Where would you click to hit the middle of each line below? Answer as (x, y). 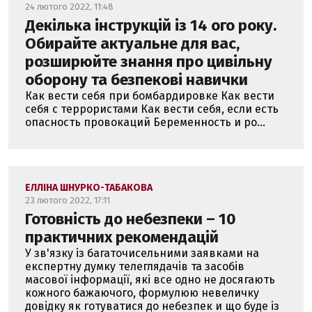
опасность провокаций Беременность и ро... (145, 122)
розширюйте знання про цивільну (149, 62)
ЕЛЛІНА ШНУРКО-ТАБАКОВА (89, 188)
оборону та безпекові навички (136, 80)
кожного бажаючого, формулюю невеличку (142, 293)
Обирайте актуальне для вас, (132, 44)
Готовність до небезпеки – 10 (131, 219)
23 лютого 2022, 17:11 (68, 200)
